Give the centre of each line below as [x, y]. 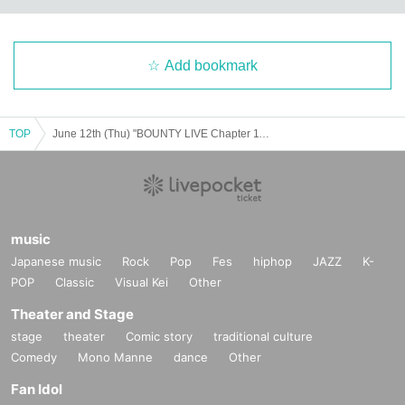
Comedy [34, 357]
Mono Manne [115, 357]
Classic [75, 282]
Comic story [159, 336]
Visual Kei [141, 282]
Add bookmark [211, 65]
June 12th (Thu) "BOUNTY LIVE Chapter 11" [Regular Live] [264, 133]
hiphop [273, 261]
